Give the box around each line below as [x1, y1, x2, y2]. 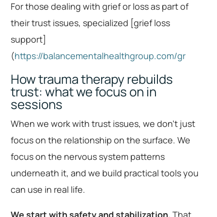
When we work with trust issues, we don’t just [11, 117, 196, 129]
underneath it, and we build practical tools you [11, 167, 199, 179]
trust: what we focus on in [11, 82, 157, 100]
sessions [11, 95, 63, 113]
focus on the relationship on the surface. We [11, 134, 191, 146]
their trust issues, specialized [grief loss [11, 16, 170, 29]
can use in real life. [11, 183, 86, 195]
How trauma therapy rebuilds [11, 70, 173, 88]
